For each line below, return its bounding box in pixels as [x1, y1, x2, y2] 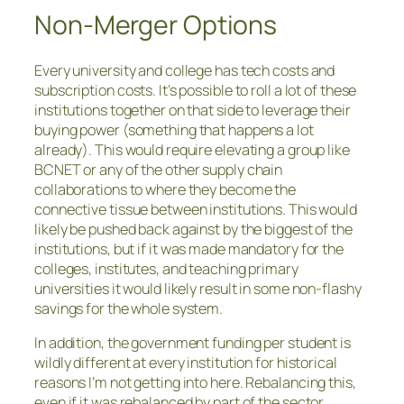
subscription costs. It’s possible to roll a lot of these [34, 80, 357, 101]
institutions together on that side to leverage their [34, 100, 351, 121]
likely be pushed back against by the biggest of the [34, 219, 353, 240]
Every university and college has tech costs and [34, 60, 335, 81]
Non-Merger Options [34, 6, 278, 42]
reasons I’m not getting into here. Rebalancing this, [34, 372, 356, 393]
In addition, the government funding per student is [34, 333, 351, 353]
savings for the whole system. [34, 298, 224, 319]
